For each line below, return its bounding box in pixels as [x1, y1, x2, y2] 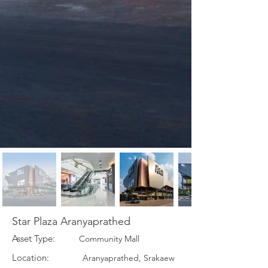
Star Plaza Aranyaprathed [12, 215, 130, 228]
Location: [12, 252, 49, 263]
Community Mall [55, 233, 139, 244]
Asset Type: [12, 233, 55, 244]
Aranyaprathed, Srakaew [49, 252, 175, 263]
